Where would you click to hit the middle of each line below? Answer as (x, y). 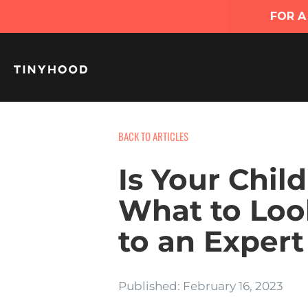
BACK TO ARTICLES (153, 136)
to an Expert (211, 241)
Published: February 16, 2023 (201, 286)
